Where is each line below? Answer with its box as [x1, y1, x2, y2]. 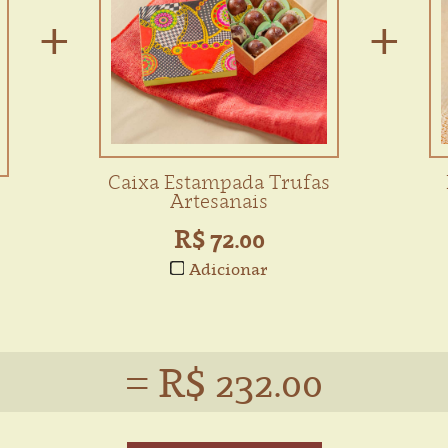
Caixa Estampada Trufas [108, 169, 330, 195]
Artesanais [170, 188, 268, 214]
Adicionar [189, 258, 268, 280]
